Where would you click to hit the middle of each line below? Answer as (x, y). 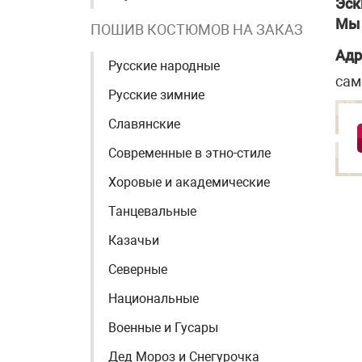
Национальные (154, 299)
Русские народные (164, 66)
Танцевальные (152, 211)
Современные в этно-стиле (189, 153)
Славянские (144, 124)
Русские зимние (156, 95)
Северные (138, 269)
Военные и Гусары (163, 328)
